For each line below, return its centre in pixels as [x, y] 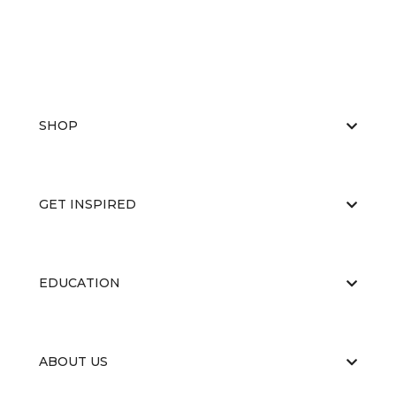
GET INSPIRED [88, 204]
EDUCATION [80, 283]
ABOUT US [73, 362]
